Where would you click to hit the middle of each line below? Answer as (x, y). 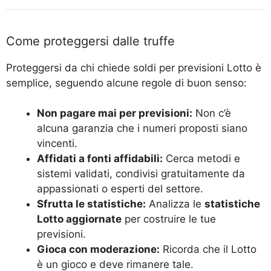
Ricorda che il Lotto (208, 250)
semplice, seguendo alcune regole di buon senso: (126, 83)
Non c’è (212, 113)
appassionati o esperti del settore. (120, 189)
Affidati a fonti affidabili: (100, 159)
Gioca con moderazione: (98, 250)
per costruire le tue (169, 219)
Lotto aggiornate (79, 219)
